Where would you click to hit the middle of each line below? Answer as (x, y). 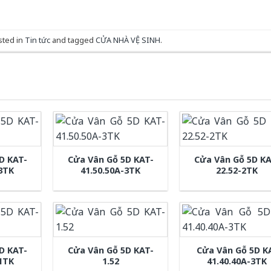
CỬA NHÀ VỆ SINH (128, 40)
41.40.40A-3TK (237, 261)
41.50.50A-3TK (110, 171)
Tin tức (37, 40)
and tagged (73, 40)
